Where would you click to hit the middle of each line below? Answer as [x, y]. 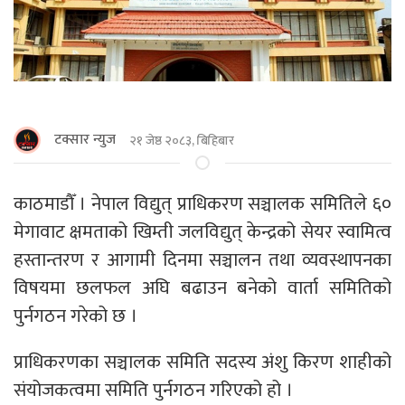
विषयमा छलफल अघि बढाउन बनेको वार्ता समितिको [202, 288]
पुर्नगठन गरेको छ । [75, 316]
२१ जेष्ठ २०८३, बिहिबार [182, 140]
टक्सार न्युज [85, 140]
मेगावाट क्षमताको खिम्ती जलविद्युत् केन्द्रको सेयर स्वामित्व [202, 232]
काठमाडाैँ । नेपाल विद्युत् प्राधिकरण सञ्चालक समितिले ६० [202, 204]
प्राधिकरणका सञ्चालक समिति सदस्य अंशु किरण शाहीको [202, 363]
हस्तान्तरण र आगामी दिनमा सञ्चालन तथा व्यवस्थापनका [202, 260]
